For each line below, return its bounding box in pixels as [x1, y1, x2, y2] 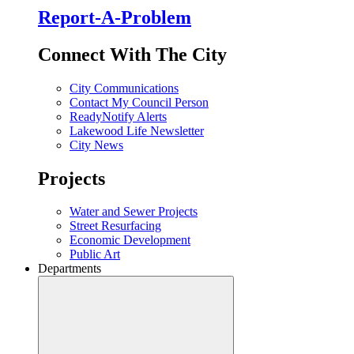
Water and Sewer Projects [70, 205, 198, 219]
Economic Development [70, 233, 190, 247]
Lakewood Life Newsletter [70, 123, 204, 137]
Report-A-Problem [38, 6, 191, 28]
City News [70, 137, 123, 152]
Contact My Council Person [70, 95, 209, 109]
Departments [38, 262, 101, 276]
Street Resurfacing [70, 219, 161, 233]
